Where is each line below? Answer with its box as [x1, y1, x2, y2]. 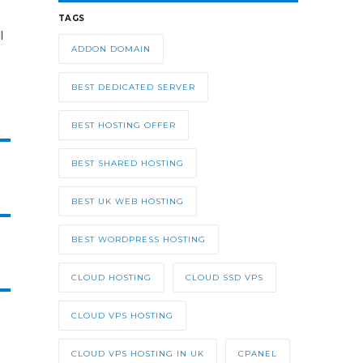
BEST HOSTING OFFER [70, 120, 176, 131]
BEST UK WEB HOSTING [70, 196, 184, 207]
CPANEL [237, 348, 277, 360]
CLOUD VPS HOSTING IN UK [70, 348, 204, 360]
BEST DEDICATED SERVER [70, 82, 195, 93]
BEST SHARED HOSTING [70, 158, 184, 169]
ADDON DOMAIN [70, 44, 151, 55]
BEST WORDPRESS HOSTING [70, 234, 206, 246]
